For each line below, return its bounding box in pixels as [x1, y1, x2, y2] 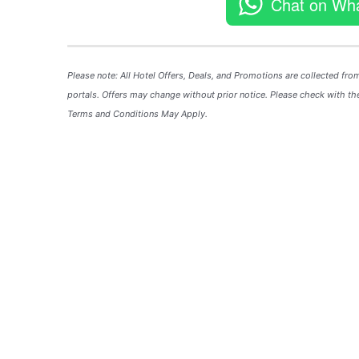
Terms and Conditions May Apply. [67, 107, 208, 119]
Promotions [234, 69, 284, 81]
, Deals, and [184, 69, 235, 81]
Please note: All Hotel [67, 69, 159, 81]
